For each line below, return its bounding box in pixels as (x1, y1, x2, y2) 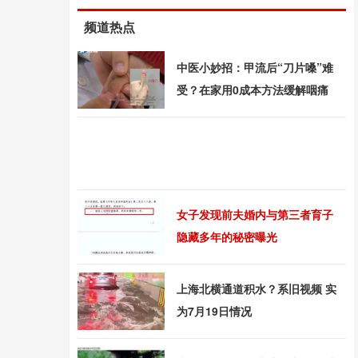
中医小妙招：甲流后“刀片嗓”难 (177, 59, 333, 75)
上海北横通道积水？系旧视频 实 (177, 280, 336, 296)
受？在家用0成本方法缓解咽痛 (177, 82, 328, 97)
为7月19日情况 (177, 303, 252, 319)
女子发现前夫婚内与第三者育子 (177, 206, 333, 222)
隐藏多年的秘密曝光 (177, 229, 277, 245)
